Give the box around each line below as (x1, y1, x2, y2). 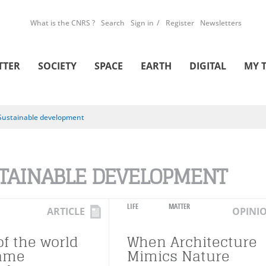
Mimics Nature (127, 248, 230, 265)
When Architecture (127, 233, 257, 251)
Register (166, 18, 194, 28)
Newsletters (200, 18, 242, 28)
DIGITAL (189, 59, 226, 72)
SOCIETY (38, 59, 77, 72)
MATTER (169, 201, 190, 211)
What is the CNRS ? (30, 18, 95, 28)
